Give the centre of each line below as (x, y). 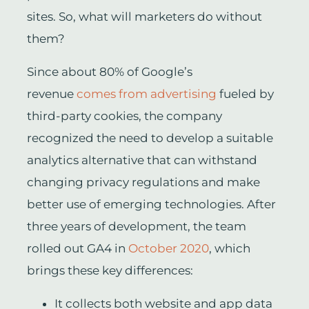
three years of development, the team (136, 227)
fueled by (245, 94)
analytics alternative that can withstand (142, 160)
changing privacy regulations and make (143, 182)
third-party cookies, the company (124, 116)
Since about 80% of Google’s (109, 72)
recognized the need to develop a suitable (150, 138)
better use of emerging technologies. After (151, 205)
